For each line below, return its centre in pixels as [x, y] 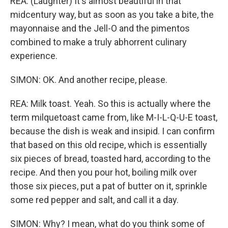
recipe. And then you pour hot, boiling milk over [104, 172]
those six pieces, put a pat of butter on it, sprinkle [109, 186]
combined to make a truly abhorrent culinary [98, 42]
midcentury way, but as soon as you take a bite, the [112, 14]
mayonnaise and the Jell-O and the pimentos [100, 28]
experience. [34, 55]
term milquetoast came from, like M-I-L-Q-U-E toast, [114, 117]
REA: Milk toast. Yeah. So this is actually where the [110, 103]
